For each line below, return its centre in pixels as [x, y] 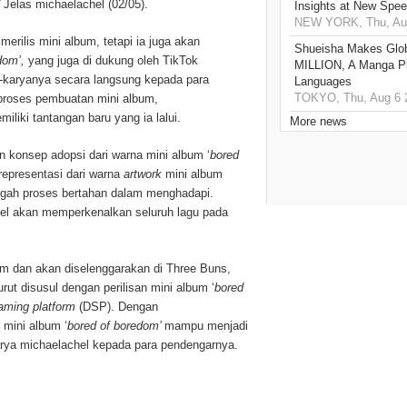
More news [318, 122]
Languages [323, 82]
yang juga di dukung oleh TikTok [113, 61]
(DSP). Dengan [119, 307]
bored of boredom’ [116, 326]
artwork [144, 174]
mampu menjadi [206, 326]
